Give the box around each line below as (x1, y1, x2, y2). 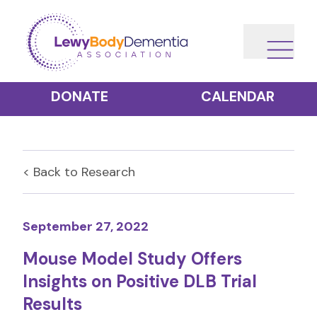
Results (23, 293, 82, 315)
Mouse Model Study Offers (23, 248, 242, 270)
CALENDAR (201, 87, 275, 105)
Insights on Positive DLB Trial (23, 270, 257, 292)
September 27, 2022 (23, 218, 149, 235)
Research (81, 163, 135, 180)
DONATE (50, 87, 108, 105)
